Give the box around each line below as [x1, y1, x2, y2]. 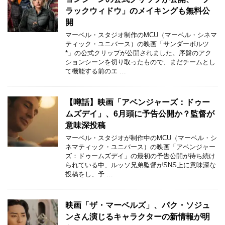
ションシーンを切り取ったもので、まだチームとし [65, 59, 215, 66]
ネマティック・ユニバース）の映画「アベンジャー [65, 144, 215, 151]
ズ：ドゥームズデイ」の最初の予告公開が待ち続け [65, 153, 215, 160]
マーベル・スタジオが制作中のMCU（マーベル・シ [65, 135, 217, 142]
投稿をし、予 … [65, 171, 113, 178]
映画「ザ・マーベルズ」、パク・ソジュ [65, 201, 210, 209]
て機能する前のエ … [65, 68, 126, 75]
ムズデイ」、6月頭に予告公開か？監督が [65, 109, 214, 118]
